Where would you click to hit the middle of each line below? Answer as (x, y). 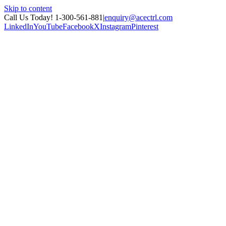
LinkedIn (19, 26)
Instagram (116, 26)
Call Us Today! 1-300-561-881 (53, 17)
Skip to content (28, 8)
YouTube (48, 26)
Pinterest (145, 26)
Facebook (78, 26)
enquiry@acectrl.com (138, 17)
